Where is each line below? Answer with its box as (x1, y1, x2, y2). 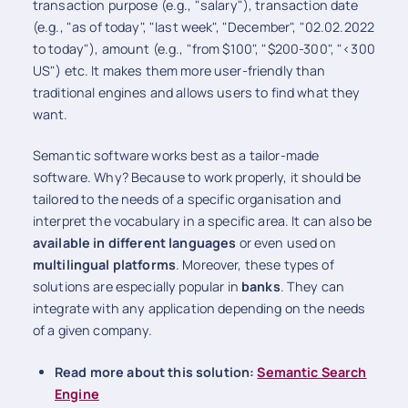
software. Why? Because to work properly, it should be (32, 168, 362, 187)
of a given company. (32, 321, 153, 340)
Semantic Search (257, 363, 367, 382)
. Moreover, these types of (175, 256, 334, 274)
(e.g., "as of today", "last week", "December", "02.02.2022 (32, 17, 375, 36)
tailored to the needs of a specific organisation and (32, 190, 342, 209)
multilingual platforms (32, 256, 176, 274)
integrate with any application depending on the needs (32, 300, 366, 318)
